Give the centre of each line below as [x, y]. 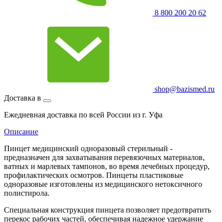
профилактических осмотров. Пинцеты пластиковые [94, 175]
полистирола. [27, 193]
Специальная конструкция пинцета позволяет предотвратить [108, 210]
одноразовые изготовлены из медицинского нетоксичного [103, 184]
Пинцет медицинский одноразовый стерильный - [88, 148]
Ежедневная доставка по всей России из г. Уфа [83, 114]
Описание [21, 131]
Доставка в [24, 98]
